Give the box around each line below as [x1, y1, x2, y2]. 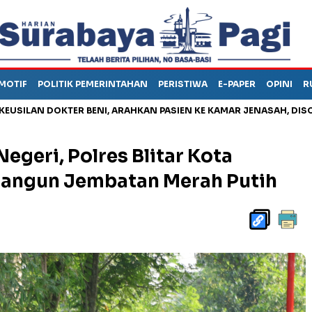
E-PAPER [218, 79, 256, 89]
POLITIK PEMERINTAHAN [38, 79, 148, 89]
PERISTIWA [158, 79, 208, 89]
